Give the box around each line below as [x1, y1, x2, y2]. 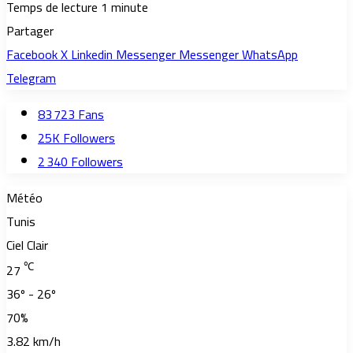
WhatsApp [242, 43, 298, 67]
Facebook [6, 43, 58, 67]
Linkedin [71, 43, 113, 67]
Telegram [6, 66, 56, 91]
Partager [6, 19, 54, 43]
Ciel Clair [6, 233, 48, 258]
